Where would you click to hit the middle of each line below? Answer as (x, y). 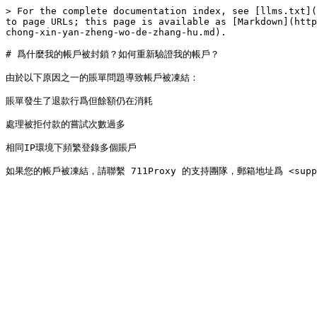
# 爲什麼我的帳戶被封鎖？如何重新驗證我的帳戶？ (113, 54)
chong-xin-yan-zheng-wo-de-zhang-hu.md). (116, 32)
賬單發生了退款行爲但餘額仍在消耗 (79, 101)
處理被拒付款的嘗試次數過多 (65, 124)
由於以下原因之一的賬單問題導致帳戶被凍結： (102, 77)
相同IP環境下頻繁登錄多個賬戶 (71, 148)
